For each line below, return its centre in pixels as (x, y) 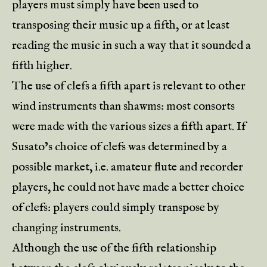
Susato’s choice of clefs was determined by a (119, 147)
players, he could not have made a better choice (128, 187)
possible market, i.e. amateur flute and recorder (128, 167)
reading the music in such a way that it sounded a (131, 46)
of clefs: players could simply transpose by (116, 208)
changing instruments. (66, 228)
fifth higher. (42, 66)
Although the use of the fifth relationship (114, 248)
